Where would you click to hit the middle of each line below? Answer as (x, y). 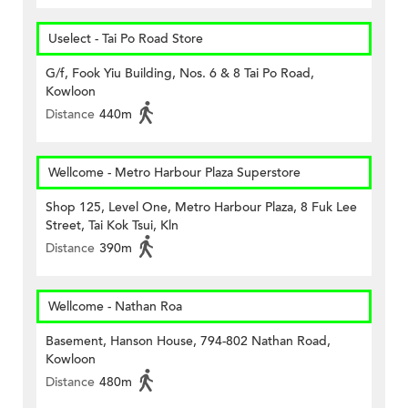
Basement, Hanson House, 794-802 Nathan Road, (188, 342)
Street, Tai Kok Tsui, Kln (112, 226)
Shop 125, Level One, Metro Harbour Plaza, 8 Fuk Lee (201, 208)
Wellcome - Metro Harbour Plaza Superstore (174, 173)
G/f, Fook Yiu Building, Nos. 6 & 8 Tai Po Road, (180, 74)
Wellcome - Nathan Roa (115, 307)
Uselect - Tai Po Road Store (126, 39)
